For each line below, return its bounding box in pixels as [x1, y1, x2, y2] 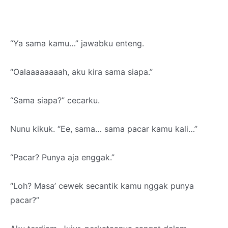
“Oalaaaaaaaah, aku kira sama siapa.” [10, 67, 153, 77]
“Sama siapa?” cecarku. [10, 95, 100, 105]
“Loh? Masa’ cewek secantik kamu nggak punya [10, 181, 194, 191]
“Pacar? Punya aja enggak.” [10, 152, 115, 162]
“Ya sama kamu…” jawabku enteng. [10, 38, 144, 48]
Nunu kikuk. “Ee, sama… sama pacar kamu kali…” [10, 124, 197, 134]
